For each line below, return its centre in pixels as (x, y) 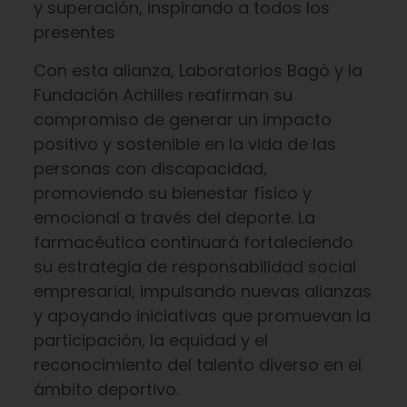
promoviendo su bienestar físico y (172, 193)
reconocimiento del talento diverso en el (197, 365)
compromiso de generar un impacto (182, 119)
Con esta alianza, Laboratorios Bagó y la (198, 70)
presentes (74, 32)
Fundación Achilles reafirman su (163, 95)
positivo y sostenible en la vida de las (184, 144)
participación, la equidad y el (150, 340)
